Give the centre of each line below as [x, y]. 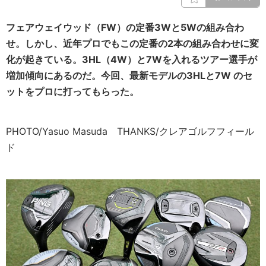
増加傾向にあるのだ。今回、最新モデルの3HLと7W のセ [129, 75]
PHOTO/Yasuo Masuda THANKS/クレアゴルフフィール [130, 131]
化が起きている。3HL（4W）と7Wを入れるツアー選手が [132, 59]
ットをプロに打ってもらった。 [72, 91]
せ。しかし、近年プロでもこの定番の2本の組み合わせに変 [132, 43]
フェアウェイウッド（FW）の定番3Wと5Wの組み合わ [125, 27]
